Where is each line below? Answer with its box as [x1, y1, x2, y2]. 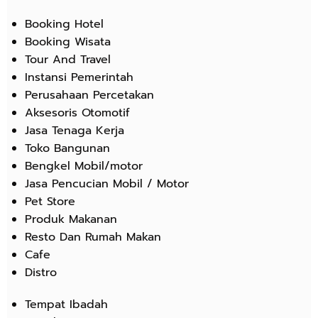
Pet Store [25, 192, 75, 210]
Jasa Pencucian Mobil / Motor [25, 175, 189, 192]
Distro [25, 263, 57, 281]
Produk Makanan [25, 210, 117, 228]
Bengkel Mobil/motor [25, 157, 143, 175]
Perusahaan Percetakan [25, 86, 154, 104]
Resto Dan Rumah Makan [25, 228, 161, 246]
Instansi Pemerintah [25, 68, 133, 86]
